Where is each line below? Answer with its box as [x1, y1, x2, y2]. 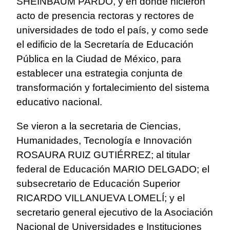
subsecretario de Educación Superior [16, 178, 180, 189]
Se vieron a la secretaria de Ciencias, [16, 121, 181, 132]
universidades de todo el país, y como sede [16, 25, 208, 36]
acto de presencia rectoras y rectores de [16, 10, 194, 22]
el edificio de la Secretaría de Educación [16, 39, 194, 50]
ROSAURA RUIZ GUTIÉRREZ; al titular [16, 149, 190, 161]
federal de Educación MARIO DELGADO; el [16, 164, 209, 175]
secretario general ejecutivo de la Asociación [16, 207, 213, 218]
